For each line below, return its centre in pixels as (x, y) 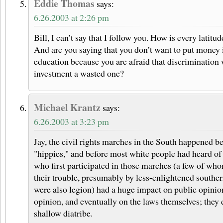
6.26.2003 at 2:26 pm (71, 18)
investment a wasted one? (79, 73)
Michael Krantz (67, 108)
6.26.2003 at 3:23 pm (71, 122)
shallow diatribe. (63, 213)
